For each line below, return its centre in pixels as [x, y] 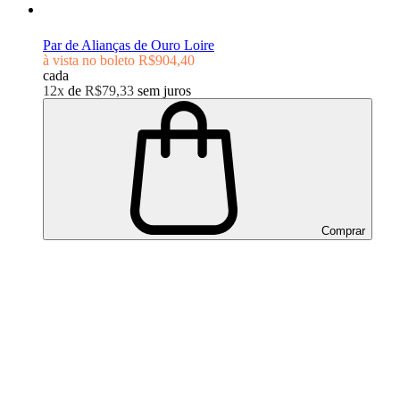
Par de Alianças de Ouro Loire [129, 45]
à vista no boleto [89, 60]
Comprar [342, 230]
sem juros [164, 90]
